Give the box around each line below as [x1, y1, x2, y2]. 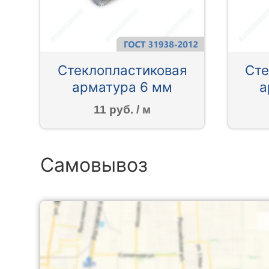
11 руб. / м [93, 103, 151, 116]
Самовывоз [40, 153, 148, 177]
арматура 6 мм [71, 79, 172, 95]
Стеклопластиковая [57, 62, 187, 79]
